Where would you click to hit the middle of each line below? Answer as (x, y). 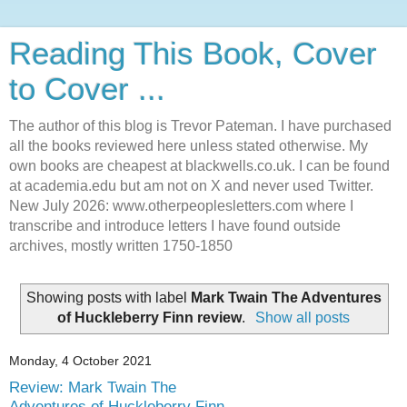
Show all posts (302, 317)
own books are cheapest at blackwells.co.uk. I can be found (199, 166)
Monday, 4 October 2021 (80, 361)
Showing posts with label (108, 297)
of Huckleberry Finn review (150, 317)
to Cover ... (87, 89)
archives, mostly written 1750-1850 (121, 246)
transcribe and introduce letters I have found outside (175, 226)
